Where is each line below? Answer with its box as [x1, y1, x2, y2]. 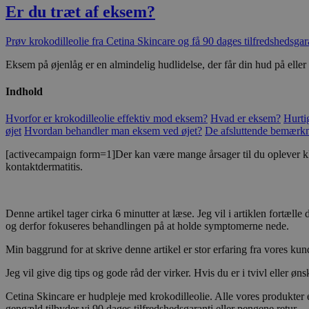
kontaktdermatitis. [6, 161, 83, 173]
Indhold [6, 85, 43, 97]
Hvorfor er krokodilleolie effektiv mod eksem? [6, 112, 208, 125]
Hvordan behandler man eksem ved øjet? [24, 125, 202, 137]
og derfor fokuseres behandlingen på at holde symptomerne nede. [6, 220, 289, 232]
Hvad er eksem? [210, 112, 281, 125]
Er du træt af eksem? [6, 2, 155, 21]
